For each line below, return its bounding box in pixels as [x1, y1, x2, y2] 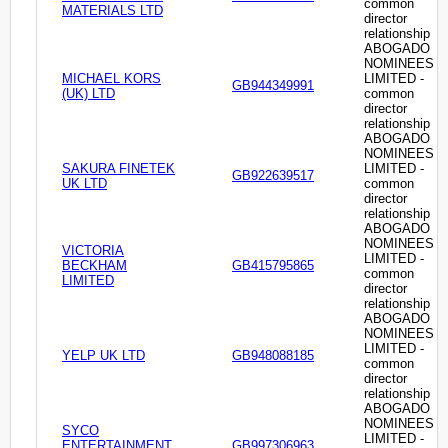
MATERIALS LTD [62, 3, 163, 19]
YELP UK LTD [62, 348, 145, 364]
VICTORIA [62, 243, 124, 259]
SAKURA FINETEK [62, 161, 175, 177]
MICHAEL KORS [62, 71, 161, 87]
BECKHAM [62, 258, 127, 274]
